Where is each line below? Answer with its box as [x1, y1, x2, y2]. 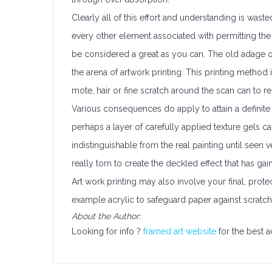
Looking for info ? [72, 226, 143, 236]
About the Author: [72, 211, 141, 221]
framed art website [143, 226, 216, 236]
